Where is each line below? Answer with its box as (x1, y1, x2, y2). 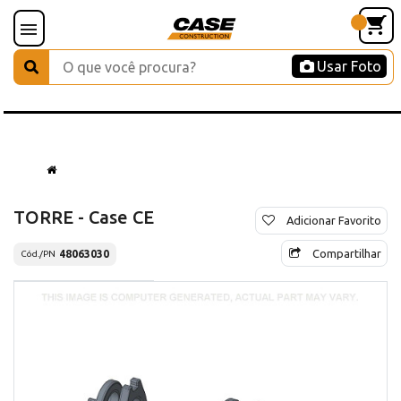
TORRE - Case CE (13, 206, 154, 227)
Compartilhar (312, 246, 381, 260)
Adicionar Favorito (286, 213, 381, 226)
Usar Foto (317, 58, 381, 74)
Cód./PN (21, 249, 55, 260)
